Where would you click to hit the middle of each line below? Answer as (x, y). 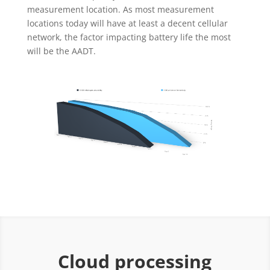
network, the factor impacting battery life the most (129, 37)
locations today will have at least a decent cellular (127, 24)
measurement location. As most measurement (120, 10)
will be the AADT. (61, 51)
